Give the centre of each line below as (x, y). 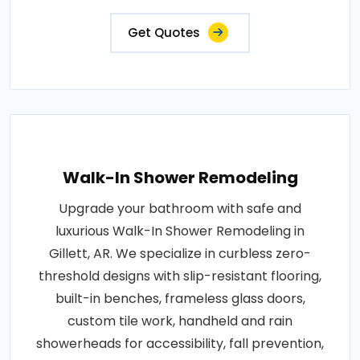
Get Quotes (164, 32)
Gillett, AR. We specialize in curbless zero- (180, 253)
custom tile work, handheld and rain (180, 321)
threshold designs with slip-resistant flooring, (180, 276)
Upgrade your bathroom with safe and (180, 208)
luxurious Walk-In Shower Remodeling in (180, 231)
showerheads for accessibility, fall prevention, (180, 343)
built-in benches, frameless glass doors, (180, 298)
